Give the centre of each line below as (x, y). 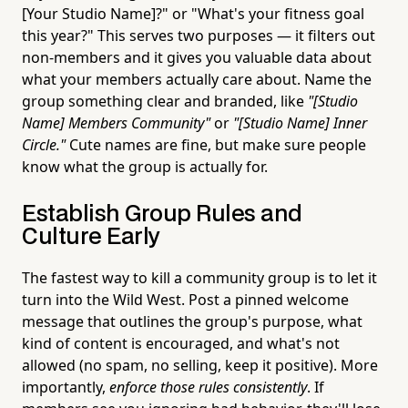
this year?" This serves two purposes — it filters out (199, 35)
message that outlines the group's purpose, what (192, 321)
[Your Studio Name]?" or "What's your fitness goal (193, 13)
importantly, (66, 387)
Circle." (44, 144)
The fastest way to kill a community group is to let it (199, 277)
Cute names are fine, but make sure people (216, 144)
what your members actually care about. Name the (197, 79)
